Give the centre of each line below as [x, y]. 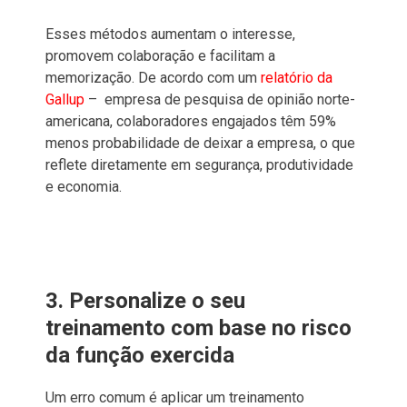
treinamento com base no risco [199, 328]
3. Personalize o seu [145, 300]
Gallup [65, 99]
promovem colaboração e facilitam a [160, 55]
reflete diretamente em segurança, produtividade [199, 164]
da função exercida [140, 355]
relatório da [297, 77]
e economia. [84, 186]
